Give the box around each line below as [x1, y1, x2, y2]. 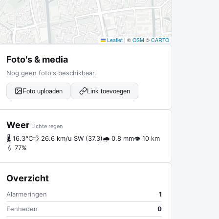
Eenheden [6, 205, 38, 213]
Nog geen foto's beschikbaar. [6, 69, 96, 77]
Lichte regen [31, 123, 63, 130]
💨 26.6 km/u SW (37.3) [33, 134, 103, 142]
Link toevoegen [87, 87, 130, 95]
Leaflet [106, 36, 123, 44]
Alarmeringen [6, 190, 47, 198]
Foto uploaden [22, 87, 63, 95]
